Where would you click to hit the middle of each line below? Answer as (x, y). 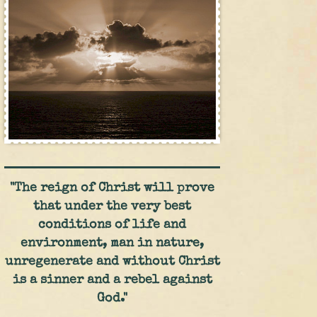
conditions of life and (113, 225)
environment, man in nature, (113, 243)
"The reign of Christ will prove (113, 188)
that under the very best (113, 207)
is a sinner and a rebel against (112, 280)
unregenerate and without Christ (112, 262)
